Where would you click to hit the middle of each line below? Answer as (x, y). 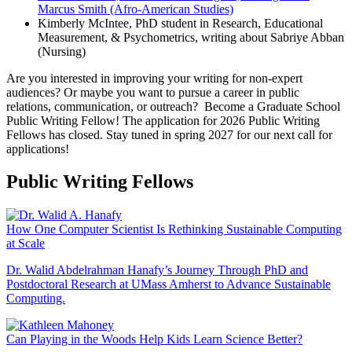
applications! (38, 148)
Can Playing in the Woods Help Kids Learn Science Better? (154, 339)
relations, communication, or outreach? (104, 106)
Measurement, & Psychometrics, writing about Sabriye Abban (191, 37)
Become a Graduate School (272, 106)
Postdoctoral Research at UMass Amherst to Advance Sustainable (169, 284)
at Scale (26, 244)
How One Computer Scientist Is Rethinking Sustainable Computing (174, 229)
